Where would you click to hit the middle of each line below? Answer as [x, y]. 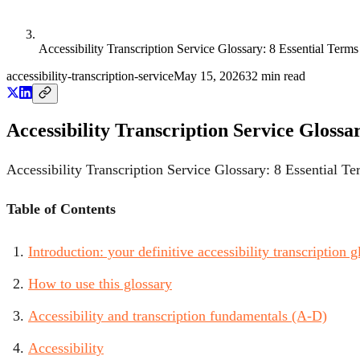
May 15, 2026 [209, 76]
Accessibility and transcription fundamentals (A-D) [178, 316]
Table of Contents [61, 209]
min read [282, 76]
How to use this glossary [100, 284]
